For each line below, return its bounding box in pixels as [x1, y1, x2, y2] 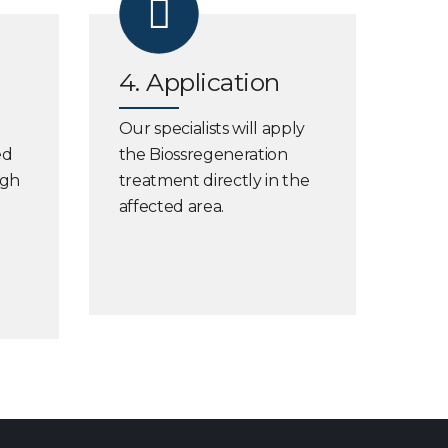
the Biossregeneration [118, 145, 288, 164]
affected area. [118, 197, 225, 216]
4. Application [118, 67, 280, 97]
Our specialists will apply [118, 119, 306, 138]
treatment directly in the [118, 171, 310, 190]
